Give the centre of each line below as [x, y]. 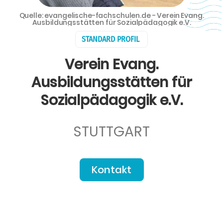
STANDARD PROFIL [111, 39]
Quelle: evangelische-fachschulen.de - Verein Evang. [111, 15]
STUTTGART [111, 132]
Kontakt [111, 170]
